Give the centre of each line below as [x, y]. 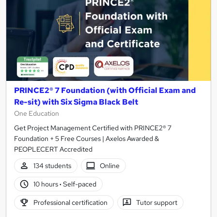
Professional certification [70, 202]
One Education [37, 114]
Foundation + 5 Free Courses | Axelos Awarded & [86, 139]
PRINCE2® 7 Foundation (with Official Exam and [105, 91]
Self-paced [79, 184]
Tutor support [157, 202]
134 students [52, 165]
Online [110, 165]
